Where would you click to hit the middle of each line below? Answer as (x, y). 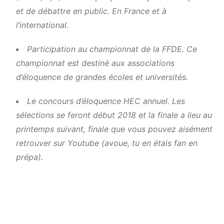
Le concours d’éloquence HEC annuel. (99, 101)
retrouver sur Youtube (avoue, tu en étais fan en (107, 143)
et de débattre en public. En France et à (91, 11)
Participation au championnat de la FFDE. (107, 49)
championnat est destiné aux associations (95, 63)
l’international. (42, 25)
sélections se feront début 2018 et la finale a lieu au (114, 115)
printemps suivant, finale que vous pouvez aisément (114, 129)
